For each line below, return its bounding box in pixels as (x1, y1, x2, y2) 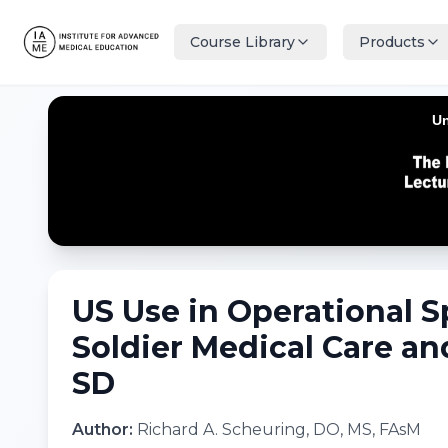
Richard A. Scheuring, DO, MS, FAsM (137, 420, 421, 439)
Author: (72, 420, 137, 439)
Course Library (190, 33, 295, 51)
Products (359, 33, 425, 51)
